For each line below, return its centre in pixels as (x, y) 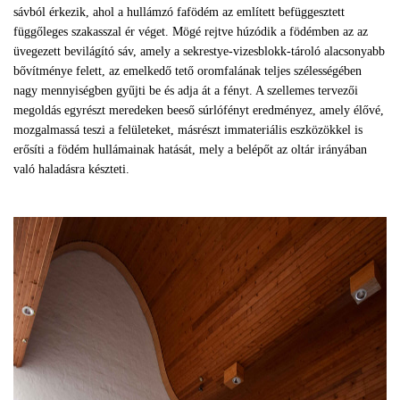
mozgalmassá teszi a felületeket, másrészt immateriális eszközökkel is (188, 130)
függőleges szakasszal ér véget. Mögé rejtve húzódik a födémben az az (191, 32)
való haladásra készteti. (71, 169)
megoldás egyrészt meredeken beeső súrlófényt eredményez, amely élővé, (199, 110)
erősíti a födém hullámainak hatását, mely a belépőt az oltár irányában (190, 150)
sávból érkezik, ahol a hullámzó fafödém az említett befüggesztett (179, 12)
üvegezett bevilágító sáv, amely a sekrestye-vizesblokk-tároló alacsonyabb (199, 51)
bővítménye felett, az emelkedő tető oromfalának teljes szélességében (187, 71)
